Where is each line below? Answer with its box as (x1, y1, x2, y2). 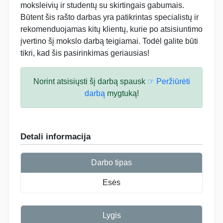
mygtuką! (105, 89, 139, 98)
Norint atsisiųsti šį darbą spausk (33, 77, 147, 86)
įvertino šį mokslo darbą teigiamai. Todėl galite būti (20, 36, 198, 45)
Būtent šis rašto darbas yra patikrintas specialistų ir (20, 12, 199, 21)
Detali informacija (20, 131, 91, 141)
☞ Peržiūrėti (147, 77, 190, 86)
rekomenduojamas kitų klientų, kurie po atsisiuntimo (20, 24, 203, 33)
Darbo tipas (91, 158, 132, 167)
